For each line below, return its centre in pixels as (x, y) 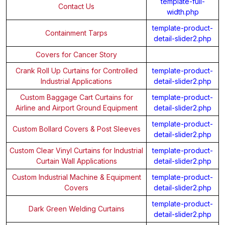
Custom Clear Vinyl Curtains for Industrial (76, 150)
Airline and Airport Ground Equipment (76, 107)
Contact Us (76, 6)
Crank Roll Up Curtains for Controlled (76, 70)
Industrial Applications (76, 81)
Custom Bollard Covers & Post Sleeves (76, 129)
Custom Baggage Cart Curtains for (76, 97)
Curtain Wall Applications (76, 161)
